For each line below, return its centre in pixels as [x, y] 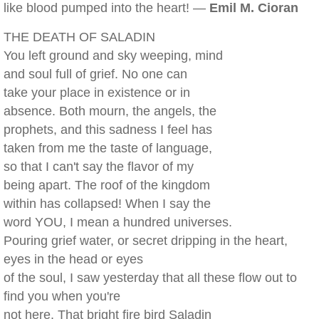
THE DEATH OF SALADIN [79, 37]
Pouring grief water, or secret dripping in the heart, [146, 241]
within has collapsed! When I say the [107, 204]
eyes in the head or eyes [73, 259]
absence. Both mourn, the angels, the [110, 111]
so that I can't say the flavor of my [99, 167]
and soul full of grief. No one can [95, 74]
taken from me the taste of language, [108, 148]
